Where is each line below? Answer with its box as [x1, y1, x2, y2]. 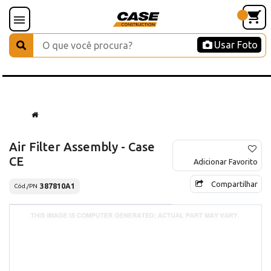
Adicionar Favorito [194, 157, 258, 166]
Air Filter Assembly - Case [9, 139, 155, 154]
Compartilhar [211, 179, 258, 188]
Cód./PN [14, 183, 38, 190]
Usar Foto [214, 39, 258, 50]
